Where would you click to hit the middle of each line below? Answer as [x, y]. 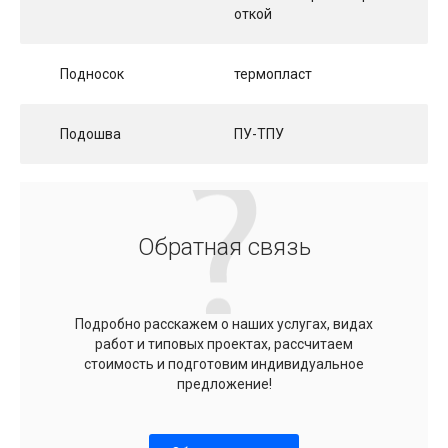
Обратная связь [224, 246]
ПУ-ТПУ [259, 133]
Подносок [92, 73]
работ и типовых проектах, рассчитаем [224, 343]
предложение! [224, 383]
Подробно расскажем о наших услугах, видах [224, 323]
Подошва [90, 133]
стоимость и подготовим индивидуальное [224, 363]
